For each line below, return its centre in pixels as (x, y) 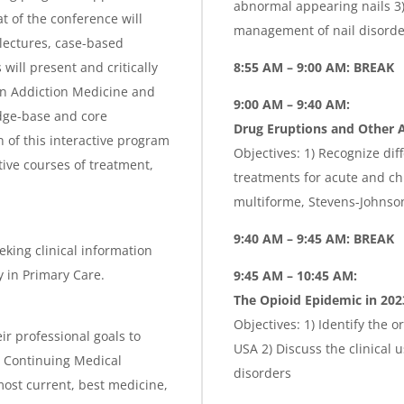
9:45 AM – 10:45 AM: (295, 275)
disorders (262, 372)
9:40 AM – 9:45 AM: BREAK (314, 238)
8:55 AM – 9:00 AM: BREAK (316, 67)
